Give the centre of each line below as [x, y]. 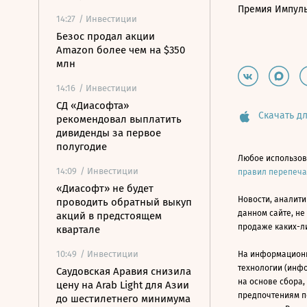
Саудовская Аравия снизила [124, 271]
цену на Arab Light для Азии [123, 285]
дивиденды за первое [109, 133]
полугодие [82, 147]
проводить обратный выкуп [124, 202]
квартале [78, 230]
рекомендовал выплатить [119, 119]
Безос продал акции [106, 36]
